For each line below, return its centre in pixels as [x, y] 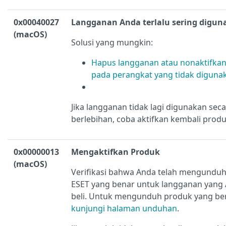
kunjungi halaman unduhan [124, 209]
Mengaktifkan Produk [116, 152]
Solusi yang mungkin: [112, 43]
